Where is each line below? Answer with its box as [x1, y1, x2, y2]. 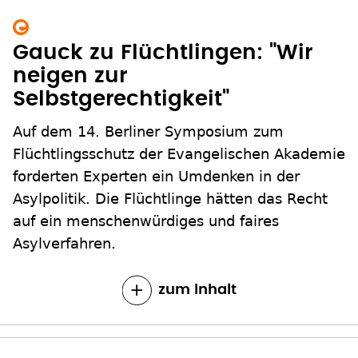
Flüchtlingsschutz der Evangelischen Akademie [13, 145, 345, 163]
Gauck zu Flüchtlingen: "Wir [13, 42, 312, 64]
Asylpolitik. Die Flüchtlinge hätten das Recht [13, 190, 328, 208]
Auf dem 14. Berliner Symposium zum [13, 123, 284, 141]
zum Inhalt [157, 283, 237, 298]
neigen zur [13, 66, 127, 87]
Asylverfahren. [13, 235, 116, 253]
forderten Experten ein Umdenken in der [13, 168, 300, 185]
